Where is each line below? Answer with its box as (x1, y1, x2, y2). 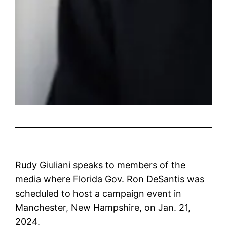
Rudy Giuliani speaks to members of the (15, 159, 186, 170)
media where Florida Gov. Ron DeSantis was (15, 173, 205, 184)
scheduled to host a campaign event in (15, 187, 182, 199)
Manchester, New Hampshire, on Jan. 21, (15, 202, 191, 213)
